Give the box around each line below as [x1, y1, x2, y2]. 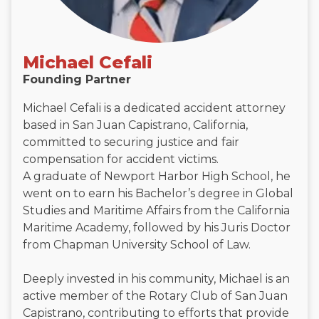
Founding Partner [23, 73, 131, 87]
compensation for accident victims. [23, 152, 221, 167]
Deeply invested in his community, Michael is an [23, 272, 290, 286]
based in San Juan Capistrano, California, [23, 118, 248, 132]
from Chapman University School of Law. [23, 238, 251, 252]
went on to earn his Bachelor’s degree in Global [23, 187, 293, 201]
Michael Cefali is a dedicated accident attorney [23, 101, 286, 115]
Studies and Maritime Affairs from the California [23, 204, 290, 218]
